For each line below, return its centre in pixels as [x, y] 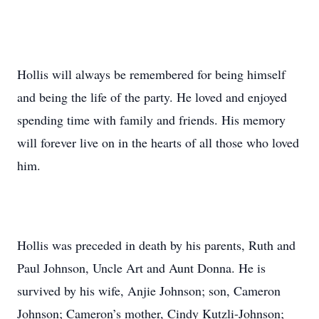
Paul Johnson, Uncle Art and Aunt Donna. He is [141, 268]
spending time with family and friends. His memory [151, 120]
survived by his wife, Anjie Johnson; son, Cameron [149, 291]
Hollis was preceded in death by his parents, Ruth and [156, 245]
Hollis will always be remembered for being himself [151, 74]
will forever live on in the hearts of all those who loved [158, 142]
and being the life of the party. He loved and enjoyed [152, 97]
